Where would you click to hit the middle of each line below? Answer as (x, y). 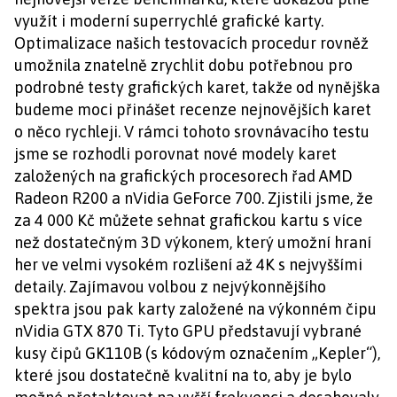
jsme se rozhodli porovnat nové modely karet (175, 154)
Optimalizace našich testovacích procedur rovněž (191, 43)
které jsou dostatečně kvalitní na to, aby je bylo (183, 375)
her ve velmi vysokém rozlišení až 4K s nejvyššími (188, 265)
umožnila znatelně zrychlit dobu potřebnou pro (183, 65)
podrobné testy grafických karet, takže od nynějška (197, 87)
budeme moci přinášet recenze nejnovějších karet (193, 109)
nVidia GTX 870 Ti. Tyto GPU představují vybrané (188, 331)
